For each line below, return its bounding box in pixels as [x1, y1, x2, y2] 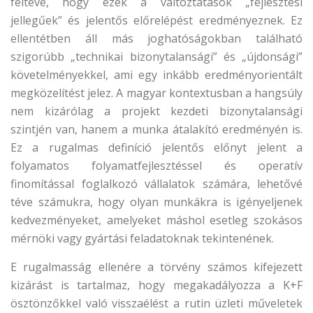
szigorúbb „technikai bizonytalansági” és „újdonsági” [10, 49, 303, 64]
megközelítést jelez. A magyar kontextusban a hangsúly [10, 85, 303, 101]
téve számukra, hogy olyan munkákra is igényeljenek [10, 194, 303, 210]
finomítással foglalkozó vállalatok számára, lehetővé [10, 176, 303, 191]
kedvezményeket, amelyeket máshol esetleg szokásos [10, 212, 303, 228]
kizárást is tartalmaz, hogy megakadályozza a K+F [10, 277, 303, 293]
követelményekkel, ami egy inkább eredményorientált [10, 67, 303, 82]
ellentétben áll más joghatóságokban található [10, 31, 303, 46]
